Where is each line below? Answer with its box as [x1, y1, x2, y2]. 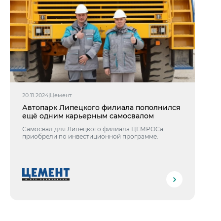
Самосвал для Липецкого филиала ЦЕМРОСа [22, 125, 163, 133]
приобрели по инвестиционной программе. [22, 133, 158, 140]
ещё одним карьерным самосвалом [22, 111, 154, 120]
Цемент [50, 92, 72, 99]
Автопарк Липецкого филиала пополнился [22, 103, 181, 112]
